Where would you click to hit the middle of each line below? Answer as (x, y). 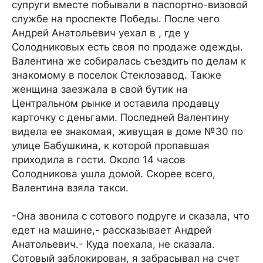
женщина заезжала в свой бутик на (100, 89)
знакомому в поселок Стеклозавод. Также (117, 75)
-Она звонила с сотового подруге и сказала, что (131, 216)
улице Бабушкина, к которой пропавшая (111, 146)
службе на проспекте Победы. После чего (116, 19)
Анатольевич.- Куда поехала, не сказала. (113, 244)
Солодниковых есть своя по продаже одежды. (127, 47)
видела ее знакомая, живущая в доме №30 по (127, 131)
